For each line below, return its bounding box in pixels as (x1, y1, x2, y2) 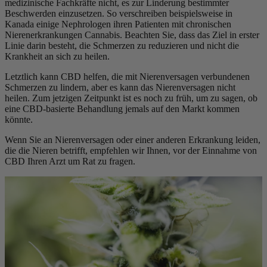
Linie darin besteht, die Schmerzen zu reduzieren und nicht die (5, 40, 239, 51)
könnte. (5, 114, 33, 125)
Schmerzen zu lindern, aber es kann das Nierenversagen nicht (5, 82, 235, 92)
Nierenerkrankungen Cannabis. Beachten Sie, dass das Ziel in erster (5, 29, 259, 40)
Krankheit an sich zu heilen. (5, 51, 110, 61)
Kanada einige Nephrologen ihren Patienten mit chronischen (5, 18, 231, 29)
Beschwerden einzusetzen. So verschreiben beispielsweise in (5, 8, 232, 18)
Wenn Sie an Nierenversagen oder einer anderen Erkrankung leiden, (5, 134, 260, 145)
